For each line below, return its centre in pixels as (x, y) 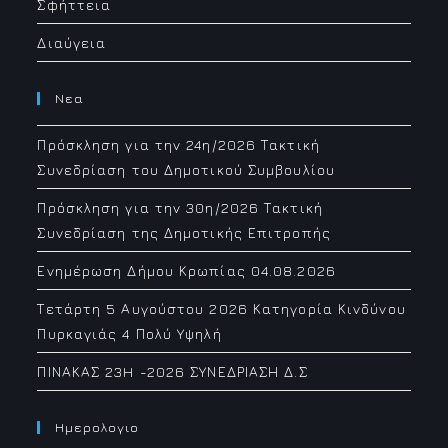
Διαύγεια (72, 42)
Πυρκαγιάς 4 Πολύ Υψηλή (129, 333)
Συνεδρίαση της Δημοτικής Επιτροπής (184, 232)
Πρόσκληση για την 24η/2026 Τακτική (178, 144)
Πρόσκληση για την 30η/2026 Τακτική (180, 207)
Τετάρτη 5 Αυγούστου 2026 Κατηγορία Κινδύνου (221, 308)
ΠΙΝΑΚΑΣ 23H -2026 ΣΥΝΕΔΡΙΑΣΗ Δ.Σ (172, 371)
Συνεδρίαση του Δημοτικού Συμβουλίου (186, 169)
